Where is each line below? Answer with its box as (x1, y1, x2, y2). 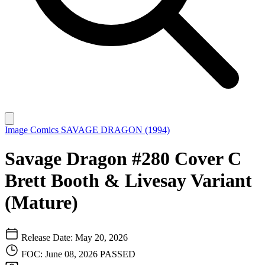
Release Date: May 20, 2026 (19, 232, 128, 243)
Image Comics (5, 125, 61, 135)
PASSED (100, 248, 135, 259)
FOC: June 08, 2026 (21, 248, 100, 259)
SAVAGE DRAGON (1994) (61, 125, 170, 135)
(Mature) (5, 192, 78, 214)
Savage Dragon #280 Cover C (5, 148, 241, 170)
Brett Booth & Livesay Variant (5, 170, 252, 192)
